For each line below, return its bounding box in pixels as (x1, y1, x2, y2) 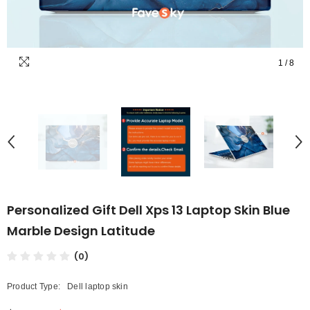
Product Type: (7, 281, 61, 291)
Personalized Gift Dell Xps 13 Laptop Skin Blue (7, 201, 290, 219)
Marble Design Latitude (7, 221, 155, 239)
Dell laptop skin (67, 281, 128, 291)
